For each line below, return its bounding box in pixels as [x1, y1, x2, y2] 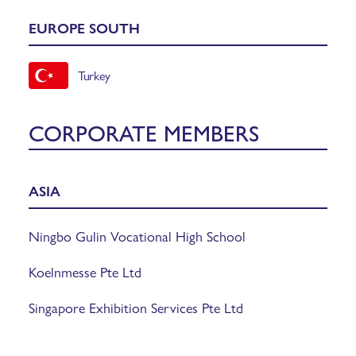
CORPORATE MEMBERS [29, 115, 259, 148]
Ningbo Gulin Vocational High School [29, 225, 246, 246]
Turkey [78, 66, 110, 85]
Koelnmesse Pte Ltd [29, 261, 141, 281]
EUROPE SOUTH [29, 17, 140, 38]
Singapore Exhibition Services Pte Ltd [29, 296, 243, 317]
